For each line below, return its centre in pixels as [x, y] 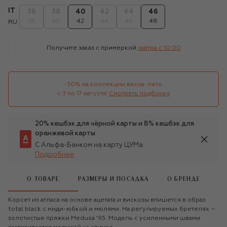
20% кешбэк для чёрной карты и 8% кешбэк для [115, 124]
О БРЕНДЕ [184, 179]
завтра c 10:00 [159, 48]
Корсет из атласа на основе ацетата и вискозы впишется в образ [107, 200]
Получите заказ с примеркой [91, 48]
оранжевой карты [65, 133]
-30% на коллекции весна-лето [113, 84]
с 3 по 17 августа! [82, 93]
